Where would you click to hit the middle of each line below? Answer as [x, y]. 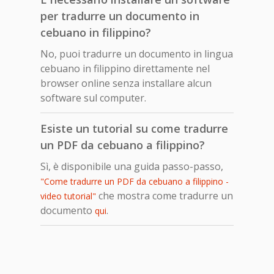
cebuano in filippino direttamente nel [125, 68]
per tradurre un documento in [120, 16]
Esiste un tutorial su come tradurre [134, 128]
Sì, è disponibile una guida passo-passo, [132, 166]
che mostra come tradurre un [165, 195]
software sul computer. [93, 98]
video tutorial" [68, 196]
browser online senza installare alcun [126, 83]
